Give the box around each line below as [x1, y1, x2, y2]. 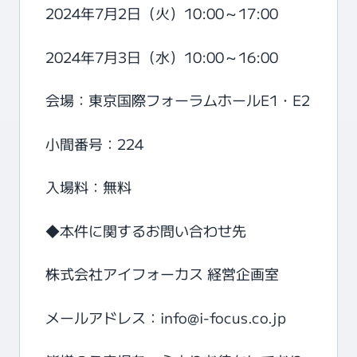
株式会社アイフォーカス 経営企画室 [45, 263, 279, 284]
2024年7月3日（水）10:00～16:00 [45, 45, 278, 67]
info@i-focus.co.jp [160, 306, 286, 328]
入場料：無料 [45, 176, 131, 197]
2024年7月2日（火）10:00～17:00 [45, 2, 278, 23]
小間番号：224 [45, 132, 143, 154]
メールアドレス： [45, 306, 160, 328]
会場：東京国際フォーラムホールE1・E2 [45, 89, 310, 110]
